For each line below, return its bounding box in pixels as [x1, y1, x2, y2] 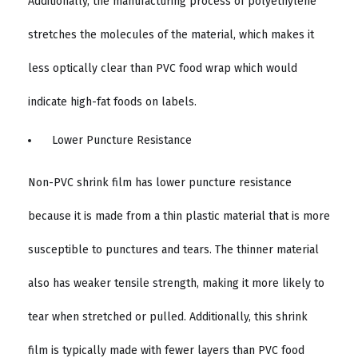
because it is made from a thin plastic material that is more [28, 209, 330, 224]
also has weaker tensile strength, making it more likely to [28, 276, 324, 291]
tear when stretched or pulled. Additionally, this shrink [28, 310, 308, 324]
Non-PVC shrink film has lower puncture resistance [28, 176, 292, 190]
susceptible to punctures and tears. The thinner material [28, 243, 319, 257]
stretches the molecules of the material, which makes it [28, 28, 314, 42]
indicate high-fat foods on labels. [28, 95, 200, 109]
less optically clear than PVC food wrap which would [28, 62, 297, 76]
